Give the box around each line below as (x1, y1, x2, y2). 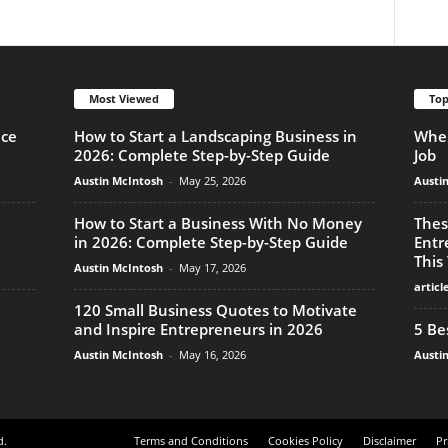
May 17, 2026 (178, 259, 246, 275)
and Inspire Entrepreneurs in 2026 (73, 318, 323, 339)
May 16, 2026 (178, 346, 246, 362)
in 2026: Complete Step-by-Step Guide (73, 231, 348, 252)
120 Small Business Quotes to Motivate (73, 299, 357, 320)
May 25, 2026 (178, 172, 246, 188)
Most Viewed (88, 90, 159, 106)
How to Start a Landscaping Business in (73, 125, 357, 146)
